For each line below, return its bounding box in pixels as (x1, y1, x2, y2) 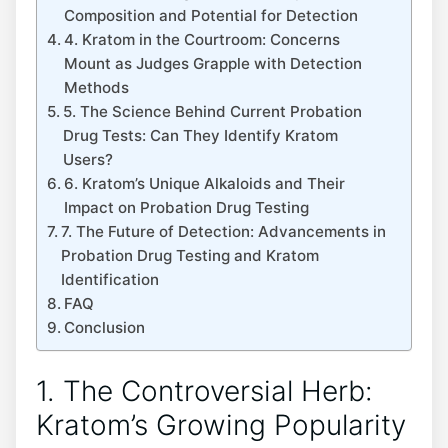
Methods (64, 78, 130, 97)
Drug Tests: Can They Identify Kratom (63, 126, 339, 145)
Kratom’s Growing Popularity (36, 408, 406, 443)
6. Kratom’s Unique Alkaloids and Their (64, 174, 346, 193)
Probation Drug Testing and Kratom (61, 246, 320, 265)
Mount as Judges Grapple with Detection (64, 54, 363, 73)
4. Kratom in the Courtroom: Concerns (64, 30, 341, 49)
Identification (61, 270, 160, 289)
